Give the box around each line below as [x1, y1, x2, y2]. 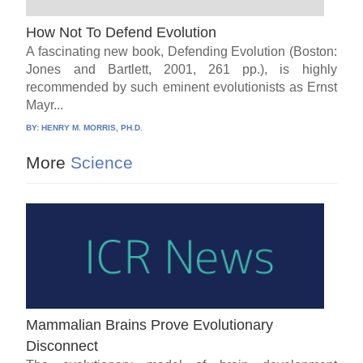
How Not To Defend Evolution [26, 23, 217, 41]
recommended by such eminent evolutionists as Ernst [26, 79, 337, 94]
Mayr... [26, 97, 64, 112]
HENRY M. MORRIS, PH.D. [41, 122, 143, 132]
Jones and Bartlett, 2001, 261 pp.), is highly [26, 62, 337, 76]
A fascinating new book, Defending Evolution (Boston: [26, 44, 337, 58]
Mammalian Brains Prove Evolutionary [26, 316, 274, 333]
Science [66, 152, 134, 172]
